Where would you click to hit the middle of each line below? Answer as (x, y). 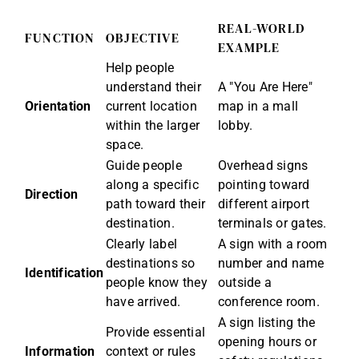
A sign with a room (273, 244)
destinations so (151, 264)
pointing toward (264, 185)
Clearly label (142, 244)
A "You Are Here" (265, 87)
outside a (245, 283)
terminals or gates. (272, 224)
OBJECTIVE (143, 38)
